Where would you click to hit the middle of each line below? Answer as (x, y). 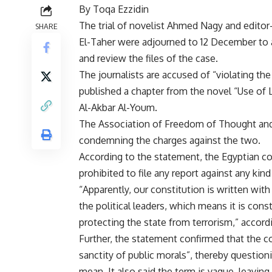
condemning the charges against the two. (170, 141)
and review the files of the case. (148, 59)
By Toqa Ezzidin (114, 9)
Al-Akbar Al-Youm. (118, 108)
